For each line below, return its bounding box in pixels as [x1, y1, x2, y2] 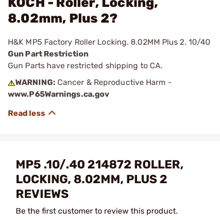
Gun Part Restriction [8, 49, 88, 58]
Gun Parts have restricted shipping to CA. [8, 61, 163, 70]
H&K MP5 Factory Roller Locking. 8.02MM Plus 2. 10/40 [8, 37, 211, 47]
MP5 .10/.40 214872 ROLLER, [16, 158, 184, 171]
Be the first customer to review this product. [16, 206, 178, 216]
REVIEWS [16, 187, 69, 201]
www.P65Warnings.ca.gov [8, 89, 110, 99]
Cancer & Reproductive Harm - [55, 78, 172, 87]
